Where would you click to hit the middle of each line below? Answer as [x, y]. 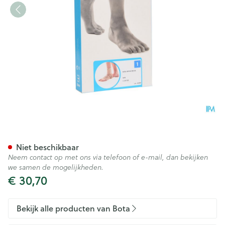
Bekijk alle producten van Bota [73, 208]
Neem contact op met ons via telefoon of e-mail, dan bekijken [108, 157]
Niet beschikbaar [47, 147]
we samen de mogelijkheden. [56, 167]
